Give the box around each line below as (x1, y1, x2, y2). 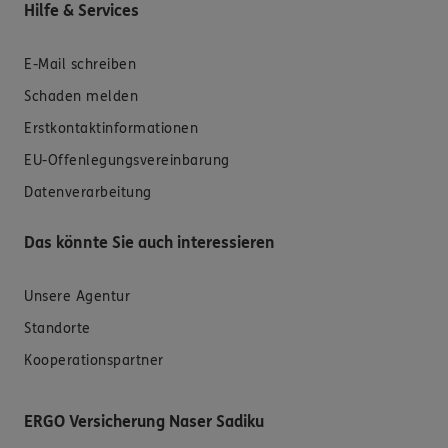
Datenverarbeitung (24, 184, 152, 202)
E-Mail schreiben (24, 56, 136, 74)
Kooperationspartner (24, 352, 164, 370)
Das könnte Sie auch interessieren (24, 233, 275, 253)
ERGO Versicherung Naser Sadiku (24, 412, 264, 432)
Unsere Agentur (24, 288, 130, 306)
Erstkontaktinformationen (24, 120, 198, 138)
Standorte (24, 320, 91, 338)
